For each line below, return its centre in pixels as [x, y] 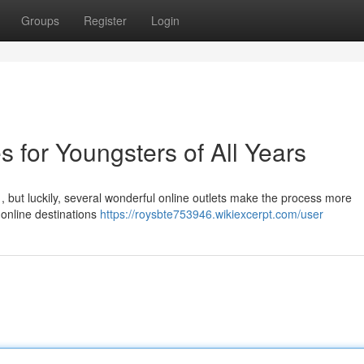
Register [105, 20]
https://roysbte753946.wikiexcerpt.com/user [212, 214]
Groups [40, 20]
